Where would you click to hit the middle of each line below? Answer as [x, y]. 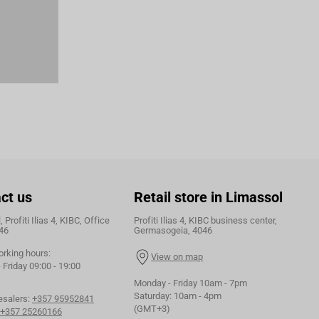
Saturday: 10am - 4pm [178, 296]
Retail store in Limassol [209, 198]
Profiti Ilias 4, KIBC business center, [206, 221]
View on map [177, 256]
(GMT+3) [152, 309]
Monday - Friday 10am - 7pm [191, 283]
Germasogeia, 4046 [173, 231]
